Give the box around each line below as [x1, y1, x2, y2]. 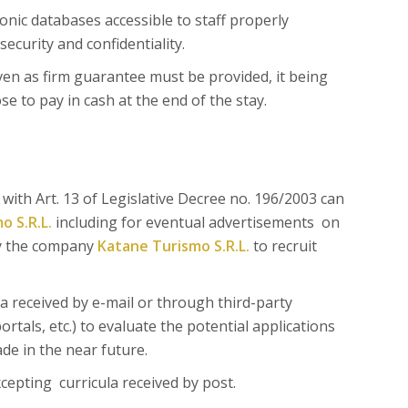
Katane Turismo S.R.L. [97, 236, 250, 256]
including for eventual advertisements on [51, 212, 340, 232]
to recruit [249, 236, 317, 256]
